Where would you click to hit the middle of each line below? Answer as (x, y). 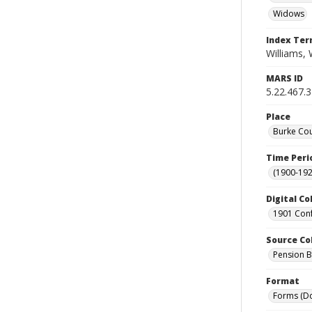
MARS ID (284, 78)
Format (283, 281)
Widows (289, 14)
